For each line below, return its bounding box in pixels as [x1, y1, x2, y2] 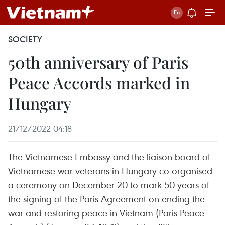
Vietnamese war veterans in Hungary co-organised [8, 164, 212, 177]
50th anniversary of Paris [8, 51, 188, 73]
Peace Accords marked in [8, 72, 190, 93]
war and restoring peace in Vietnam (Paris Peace [8, 206, 204, 219]
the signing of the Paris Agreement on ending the [8, 192, 205, 205]
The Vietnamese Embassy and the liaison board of [8, 150, 210, 163]
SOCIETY [8, 34, 42, 45]
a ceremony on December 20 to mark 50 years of [8, 178, 209, 191]
